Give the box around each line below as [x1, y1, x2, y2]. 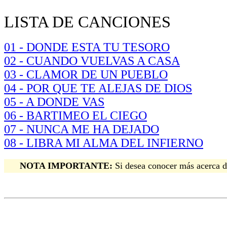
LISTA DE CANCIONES [4, 13, 171, 31]
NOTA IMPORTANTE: [20, 161, 112, 171]
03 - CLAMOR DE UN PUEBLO [4, 68, 168, 81]
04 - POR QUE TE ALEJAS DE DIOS [4, 82, 192, 95]
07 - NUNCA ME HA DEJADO [4, 123, 159, 136]
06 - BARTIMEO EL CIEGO [4, 109, 147, 122]
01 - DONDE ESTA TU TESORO [4, 41, 170, 54]
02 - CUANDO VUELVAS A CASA [4, 54, 180, 67]
